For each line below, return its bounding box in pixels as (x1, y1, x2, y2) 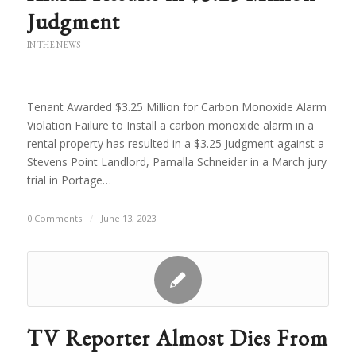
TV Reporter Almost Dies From (26, 323, 328, 352)
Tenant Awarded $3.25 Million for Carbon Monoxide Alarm (26, 99, 327, 114)
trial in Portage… (26, 172, 111, 188)
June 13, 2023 (100, 212, 156, 224)
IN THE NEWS (26, 39, 80, 50)
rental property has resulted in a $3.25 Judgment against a (26, 136, 324, 151)
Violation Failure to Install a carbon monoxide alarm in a (26, 118, 314, 133)
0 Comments (26, 212, 82, 224)
